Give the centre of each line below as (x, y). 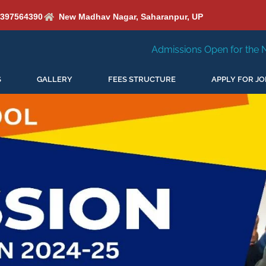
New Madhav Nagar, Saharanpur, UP (131, 17)
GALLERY (55, 79)
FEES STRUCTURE (142, 79)
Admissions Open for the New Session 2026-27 (157, 50)
